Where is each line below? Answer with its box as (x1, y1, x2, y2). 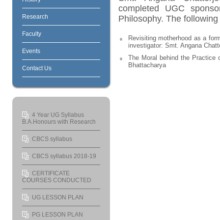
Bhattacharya (128, 61, 166, 69)
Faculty (22, 30, 41, 38)
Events (22, 48, 40, 55)
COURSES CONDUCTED (22, 177, 91, 184)
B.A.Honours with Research (22, 118, 96, 126)
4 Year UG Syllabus (31, 111, 84, 119)
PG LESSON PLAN (31, 211, 83, 219)
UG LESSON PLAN (31, 194, 83, 201)
